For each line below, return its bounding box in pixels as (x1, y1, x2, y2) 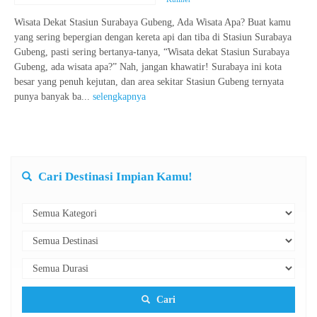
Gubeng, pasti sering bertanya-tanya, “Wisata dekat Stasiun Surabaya (14, 47, 289, 57)
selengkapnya (93, 91, 146, 102)
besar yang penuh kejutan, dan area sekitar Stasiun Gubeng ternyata (14, 76, 284, 87)
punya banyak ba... (14, 91, 93, 102)
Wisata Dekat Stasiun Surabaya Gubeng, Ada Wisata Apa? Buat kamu (14, 17, 291, 28)
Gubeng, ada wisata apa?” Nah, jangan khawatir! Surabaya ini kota (14, 62, 282, 72)
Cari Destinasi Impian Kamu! (35, 170, 192, 183)
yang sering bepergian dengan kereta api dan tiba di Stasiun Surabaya (14, 32, 292, 42)
